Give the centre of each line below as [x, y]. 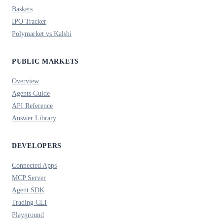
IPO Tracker [29, 21]
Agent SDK [28, 190]
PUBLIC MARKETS [46, 61]
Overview [25, 81]
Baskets [22, 9]
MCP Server [29, 178]
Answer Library [34, 118]
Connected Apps [34, 166]
